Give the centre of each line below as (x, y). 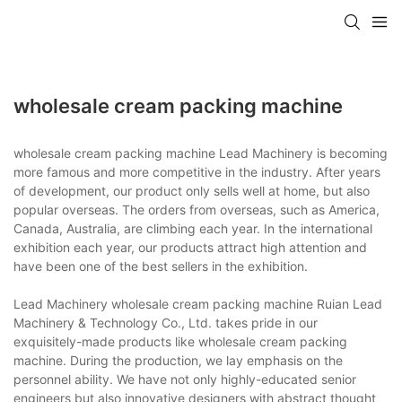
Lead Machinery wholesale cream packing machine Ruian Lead (198, 303)
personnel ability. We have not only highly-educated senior (185, 379)
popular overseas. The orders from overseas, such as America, (197, 209)
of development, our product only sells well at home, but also (192, 190)
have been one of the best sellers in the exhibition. (161, 266)
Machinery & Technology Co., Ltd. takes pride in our (166, 322)
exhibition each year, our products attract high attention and (190, 247)
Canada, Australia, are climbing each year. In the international (193, 228)
